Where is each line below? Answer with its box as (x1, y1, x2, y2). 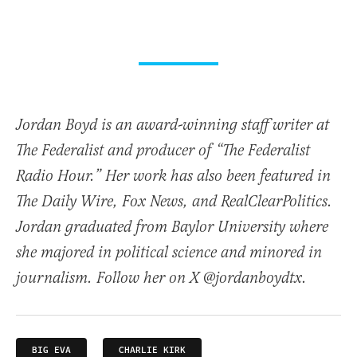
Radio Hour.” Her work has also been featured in (16, 166, 331, 186)
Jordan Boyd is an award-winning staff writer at (16, 115, 329, 135)
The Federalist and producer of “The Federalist (16, 140, 310, 161)
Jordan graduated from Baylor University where (16, 217, 328, 237)
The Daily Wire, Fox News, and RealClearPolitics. (16, 191, 332, 212)
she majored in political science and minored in (16, 242, 322, 263)
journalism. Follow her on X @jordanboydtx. (16, 268, 307, 288)
